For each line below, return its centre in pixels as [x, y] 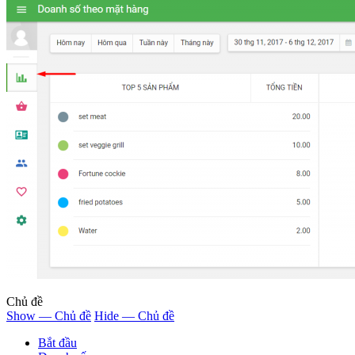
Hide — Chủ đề [134, 316]
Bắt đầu [57, 343]
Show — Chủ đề [49, 316]
